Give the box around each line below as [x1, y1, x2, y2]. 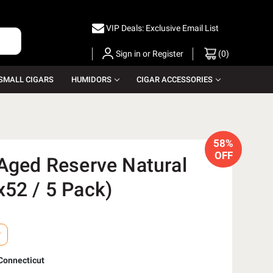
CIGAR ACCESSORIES [136, 75, 213, 85]
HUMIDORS [71, 75, 112, 85]
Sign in [116, 48, 141, 58]
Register [152, 48, 183, 58]
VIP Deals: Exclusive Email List [106, 23, 219, 33]
